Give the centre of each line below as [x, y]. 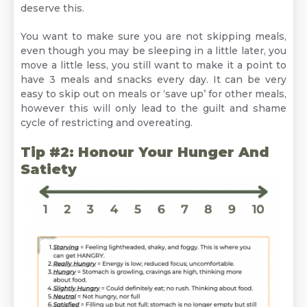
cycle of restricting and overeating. [107, 123]
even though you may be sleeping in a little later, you [153, 51]
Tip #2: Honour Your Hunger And [145, 152]
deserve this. [52, 8]
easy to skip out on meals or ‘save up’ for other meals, [153, 94]
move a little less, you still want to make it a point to [153, 65]
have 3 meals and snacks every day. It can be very [153, 79]
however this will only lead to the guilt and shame [153, 108]
